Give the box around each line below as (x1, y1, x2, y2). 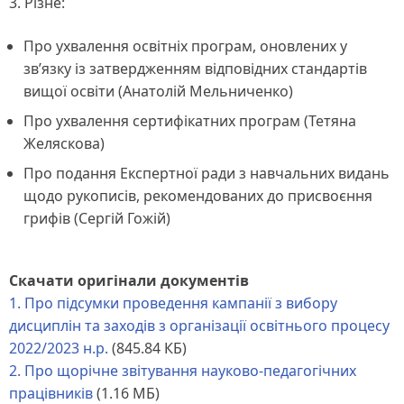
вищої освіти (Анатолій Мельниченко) (23, 80, 293, 101)
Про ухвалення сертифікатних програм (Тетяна (23, 110, 356, 131)
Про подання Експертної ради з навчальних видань (23, 162, 390, 183)
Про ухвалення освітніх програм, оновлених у (23, 35, 347, 56)
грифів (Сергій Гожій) (23, 207, 170, 228)
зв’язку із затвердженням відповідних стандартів (23, 58, 367, 78)
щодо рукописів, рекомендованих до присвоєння (23, 185, 372, 206)
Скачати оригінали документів (9, 270, 249, 290)
